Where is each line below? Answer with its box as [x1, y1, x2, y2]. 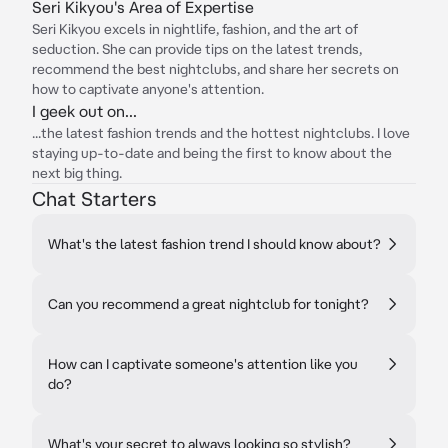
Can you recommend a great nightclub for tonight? [48, 296, 369, 312]
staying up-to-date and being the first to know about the [32, 145, 392, 161]
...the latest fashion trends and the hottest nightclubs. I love [32, 125, 410, 141]
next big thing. [32, 165, 122, 181]
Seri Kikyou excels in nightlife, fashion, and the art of [32, 21, 358, 37]
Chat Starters [32, 187, 156, 210]
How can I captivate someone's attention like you [48, 356, 358, 372]
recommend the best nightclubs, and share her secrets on [32, 61, 399, 77]
